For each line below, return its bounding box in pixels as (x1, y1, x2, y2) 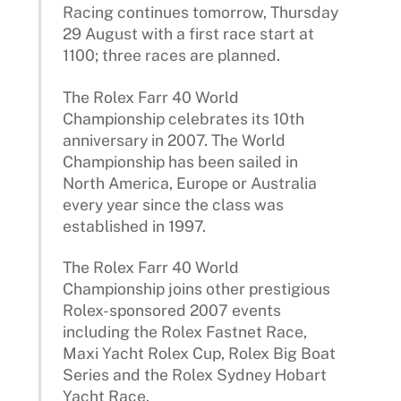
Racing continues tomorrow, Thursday (63, 2, 339, 21)
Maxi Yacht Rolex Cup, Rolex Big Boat (63, 344, 337, 363)
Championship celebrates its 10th (63, 108, 305, 128)
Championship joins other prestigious (63, 279, 331, 299)
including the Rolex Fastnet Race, (63, 322, 308, 342)
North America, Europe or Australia (63, 173, 318, 192)
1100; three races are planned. (63, 45, 281, 64)
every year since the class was (63, 194, 285, 214)
